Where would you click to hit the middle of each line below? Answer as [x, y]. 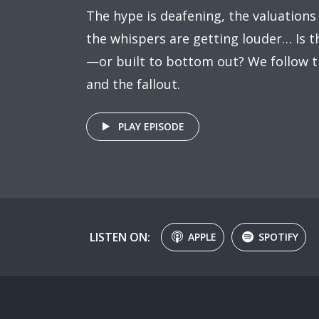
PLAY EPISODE [151, 126]
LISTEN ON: [120, 237]
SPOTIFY [278, 237]
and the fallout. [133, 84]
